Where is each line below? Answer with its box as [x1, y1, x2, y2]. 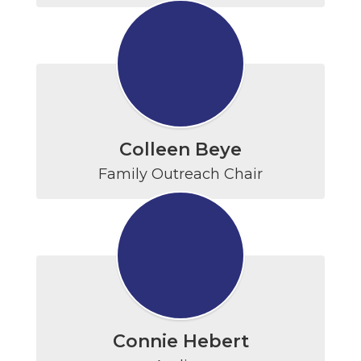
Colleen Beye [119, 139, 242, 160]
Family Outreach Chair [98, 165, 263, 183]
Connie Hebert [112, 330, 249, 352]
